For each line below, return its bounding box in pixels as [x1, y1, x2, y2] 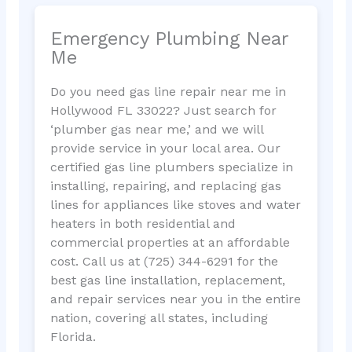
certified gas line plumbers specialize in [49, 159, 293, 175]
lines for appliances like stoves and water [49, 197, 301, 213]
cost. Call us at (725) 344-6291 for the [49, 254, 278, 269]
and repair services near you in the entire [49, 291, 301, 307]
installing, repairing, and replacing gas [49, 178, 281, 194]
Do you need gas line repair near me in [49, 84, 286, 100]
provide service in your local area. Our [49, 141, 280, 156]
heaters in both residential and [49, 216, 236, 232]
